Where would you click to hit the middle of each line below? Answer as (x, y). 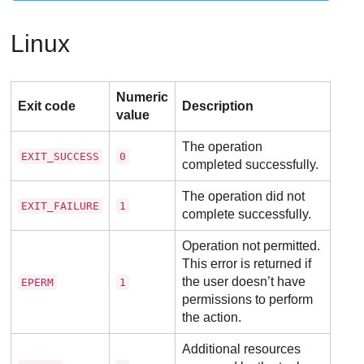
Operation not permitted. (251, 245)
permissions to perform (248, 299)
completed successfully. (251, 164)
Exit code (47, 106)
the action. (212, 317)
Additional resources (242, 349)
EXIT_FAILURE (61, 206)
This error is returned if (247, 263)
